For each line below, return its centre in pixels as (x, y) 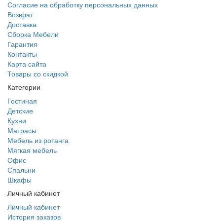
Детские (20, 110)
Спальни (21, 170)
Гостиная (22, 101)
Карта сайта (27, 64)
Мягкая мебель (32, 150)
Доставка (22, 24)
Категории (24, 87)
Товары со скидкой (38, 74)
